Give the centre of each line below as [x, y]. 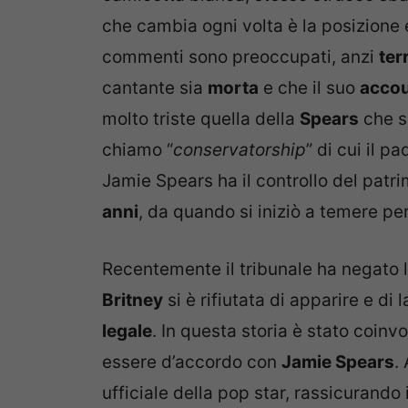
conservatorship [240, 150]
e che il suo [309, 88]
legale [127, 331]
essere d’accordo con [192, 362]
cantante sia [155, 88]
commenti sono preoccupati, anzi [240, 57]
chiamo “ [138, 150]
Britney [133, 300]
